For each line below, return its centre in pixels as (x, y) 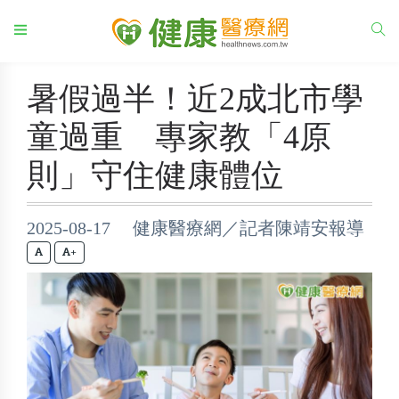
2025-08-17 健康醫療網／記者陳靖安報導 (195, 228)
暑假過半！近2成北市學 (195, 99)
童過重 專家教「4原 (179, 137)
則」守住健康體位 (155, 175)
